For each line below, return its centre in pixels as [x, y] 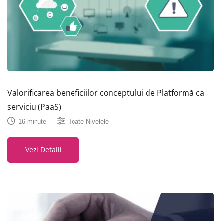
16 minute [32, 121]
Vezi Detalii [43, 150]
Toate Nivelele [88, 121]
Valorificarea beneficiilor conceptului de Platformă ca [106, 93]
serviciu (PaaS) [34, 107]
